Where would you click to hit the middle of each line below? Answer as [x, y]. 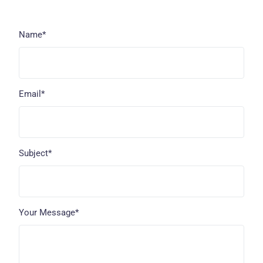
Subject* [36, 153]
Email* [32, 94]
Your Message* [49, 212]
